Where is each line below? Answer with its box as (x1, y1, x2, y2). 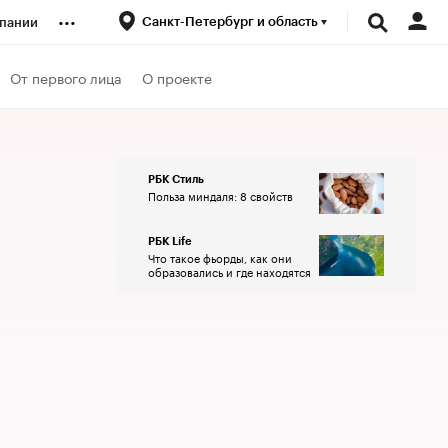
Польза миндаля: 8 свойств (148, 186, 293, 204)
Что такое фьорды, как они (148, 248, 292, 266)
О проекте (142, 65, 212, 88)
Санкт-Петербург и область (142, 15, 321, 28)
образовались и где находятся (148, 262, 311, 280)
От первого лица (10, 65, 122, 88)
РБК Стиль (148, 174, 204, 185)
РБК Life (148, 236, 192, 247)
